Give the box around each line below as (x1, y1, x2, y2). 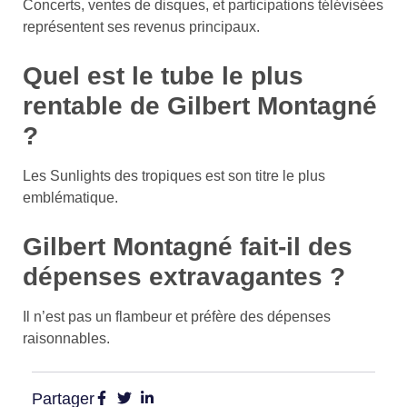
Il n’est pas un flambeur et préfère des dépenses (23, 308, 331, 324)
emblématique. (23, 189, 118, 205)
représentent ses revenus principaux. (23, 18, 260, 35)
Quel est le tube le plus (23, 61, 303, 90)
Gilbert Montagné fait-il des (23, 232, 352, 261)
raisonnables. (23, 330, 110, 346)
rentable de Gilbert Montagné (23, 91, 377, 120)
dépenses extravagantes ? (23, 262, 345, 291)
